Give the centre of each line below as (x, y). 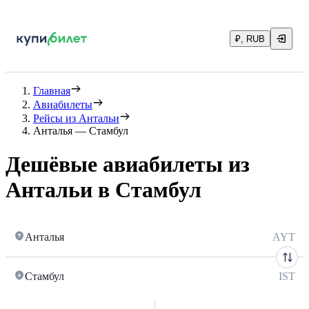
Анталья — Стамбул (81, 131)
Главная (52, 91)
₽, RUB (250, 39)
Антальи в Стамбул (103, 190)
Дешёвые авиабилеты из (128, 165)
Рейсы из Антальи (76, 118)
